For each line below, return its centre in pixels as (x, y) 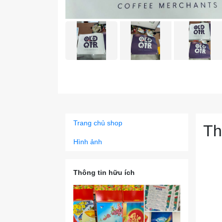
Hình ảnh (88, 142)
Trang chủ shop (98, 123)
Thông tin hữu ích (104, 172)
